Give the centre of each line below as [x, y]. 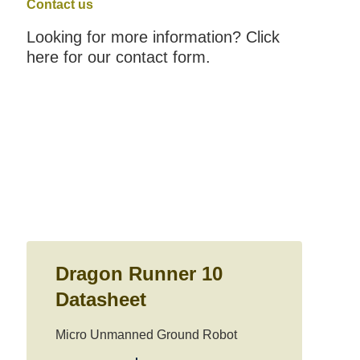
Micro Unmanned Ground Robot [146, 335]
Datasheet [100, 299]
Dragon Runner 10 [139, 274]
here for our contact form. [118, 57]
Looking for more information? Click [153, 37]
